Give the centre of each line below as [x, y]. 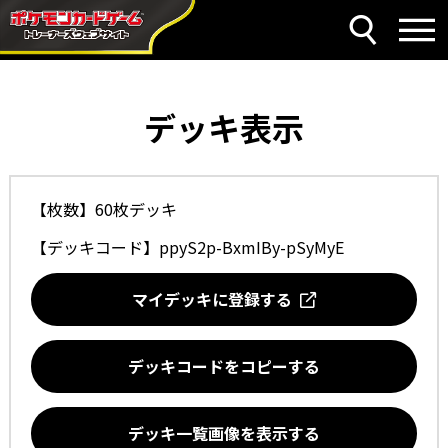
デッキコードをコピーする [224, 366]
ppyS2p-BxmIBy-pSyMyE [251, 247]
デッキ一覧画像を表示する [224, 433]
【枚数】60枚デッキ [103, 209]
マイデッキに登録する [216, 299]
